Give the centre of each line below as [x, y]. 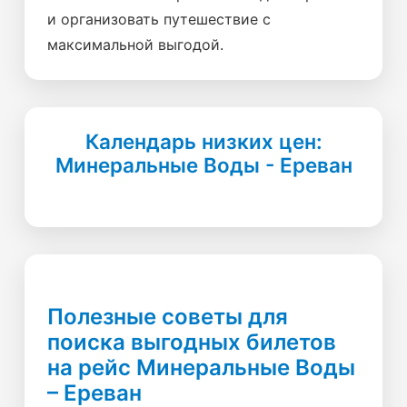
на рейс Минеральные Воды [201, 367]
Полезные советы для [168, 317]
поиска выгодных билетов [192, 342]
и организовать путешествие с [159, 19]
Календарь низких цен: [203, 141]
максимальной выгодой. [135, 45]
